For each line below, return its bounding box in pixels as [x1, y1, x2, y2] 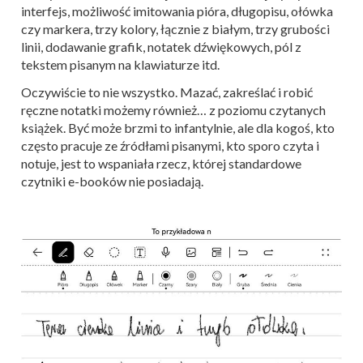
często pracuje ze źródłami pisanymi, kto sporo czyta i [21, 137, 319, 153]
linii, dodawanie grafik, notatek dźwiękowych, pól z [21, 38, 301, 54]
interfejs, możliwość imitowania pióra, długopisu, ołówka [21, 2, 333, 19]
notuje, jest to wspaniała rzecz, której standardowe [21, 155, 301, 171]
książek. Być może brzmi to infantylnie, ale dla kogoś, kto [21, 119, 335, 135]
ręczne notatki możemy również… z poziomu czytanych [21, 101, 326, 117]
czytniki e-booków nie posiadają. [21, 173, 203, 189]
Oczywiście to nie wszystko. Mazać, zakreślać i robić [21, 83, 313, 100]
